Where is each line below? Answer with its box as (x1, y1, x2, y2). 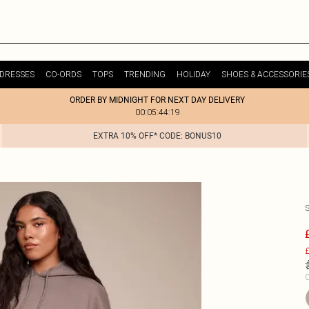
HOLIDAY (176, 69, 210, 79)
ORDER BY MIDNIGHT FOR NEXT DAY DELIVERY (70, 95, 245, 105)
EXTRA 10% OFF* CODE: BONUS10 (93, 131, 221, 141)
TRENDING (123, 69, 166, 79)
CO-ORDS (45, 69, 81, 79)
